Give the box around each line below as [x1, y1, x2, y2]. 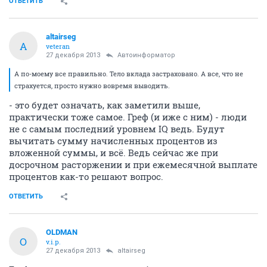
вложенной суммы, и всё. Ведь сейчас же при [9, 147, 218, 159]
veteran [46, 42, 70, 51]
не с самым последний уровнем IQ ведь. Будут [9, 123, 225, 135]
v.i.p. [46, 237, 61, 246]
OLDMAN [46, 228, 77, 237]
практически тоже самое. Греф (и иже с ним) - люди [9, 111, 247, 123]
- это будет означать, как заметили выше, [9, 99, 200, 111]
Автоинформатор [117, 51, 175, 59]
